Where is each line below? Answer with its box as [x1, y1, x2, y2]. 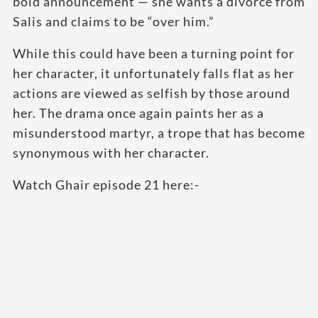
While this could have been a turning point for [13, 45, 295, 61]
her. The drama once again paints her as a [13, 104, 264, 121]
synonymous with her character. [13, 144, 209, 160]
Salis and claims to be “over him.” [13, 13, 214, 29]
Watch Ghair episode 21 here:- [13, 176, 199, 192]
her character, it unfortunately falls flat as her [13, 65, 295, 81]
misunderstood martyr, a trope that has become [13, 124, 305, 141]
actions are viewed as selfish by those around [13, 84, 290, 101]
